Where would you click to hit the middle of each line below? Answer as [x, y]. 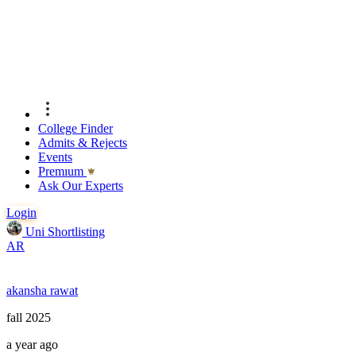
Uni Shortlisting [65, 232]
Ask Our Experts [81, 186]
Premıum [62, 172]
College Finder [75, 129]
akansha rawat [42, 291]
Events [55, 157]
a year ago [32, 345]
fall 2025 [29, 318]
